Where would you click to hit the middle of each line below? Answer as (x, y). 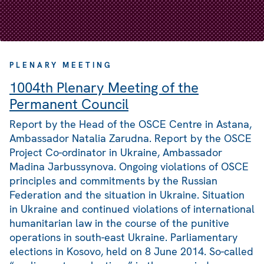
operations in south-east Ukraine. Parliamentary (123, 237)
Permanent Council (69, 104)
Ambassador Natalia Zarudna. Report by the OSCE (131, 138)
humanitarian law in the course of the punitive (119, 223)
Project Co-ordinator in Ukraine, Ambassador (116, 153)
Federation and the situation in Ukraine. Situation (127, 195)
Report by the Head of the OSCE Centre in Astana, (131, 124)
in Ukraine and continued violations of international (132, 209)
